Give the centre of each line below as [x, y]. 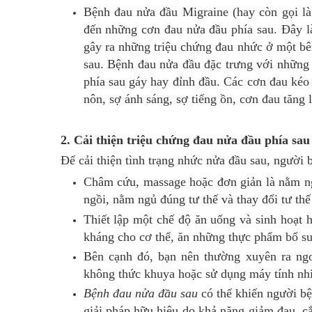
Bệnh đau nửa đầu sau [140, 293]
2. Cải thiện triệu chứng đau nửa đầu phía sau [185, 140]
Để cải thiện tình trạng [117, 161]
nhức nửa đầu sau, [224, 161]
